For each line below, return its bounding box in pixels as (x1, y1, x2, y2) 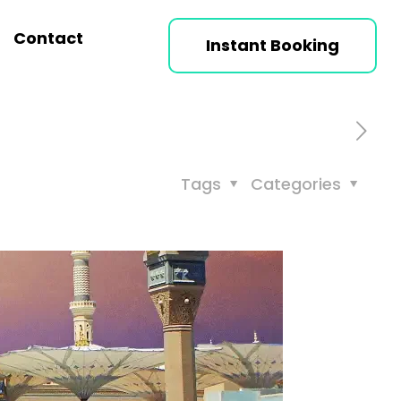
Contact (13, 27, 83, 49)
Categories (251, 173, 346, 195)
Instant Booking (206, 34, 340, 56)
